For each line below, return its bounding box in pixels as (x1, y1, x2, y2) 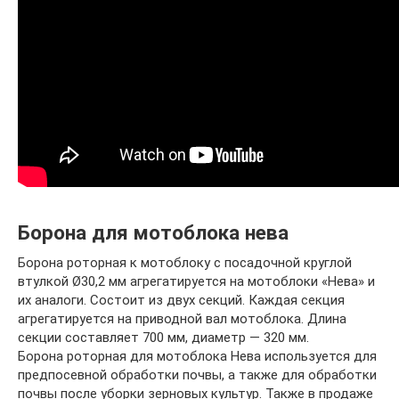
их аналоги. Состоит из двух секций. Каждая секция (18, 291, 345, 308)
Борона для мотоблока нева (18, 221, 289, 245)
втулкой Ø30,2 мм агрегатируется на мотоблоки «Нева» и (18, 273, 375, 289)
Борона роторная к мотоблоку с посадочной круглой (18, 254, 352, 271)
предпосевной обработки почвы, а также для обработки (18, 366, 377, 383)
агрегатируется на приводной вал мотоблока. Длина (18, 310, 346, 327)
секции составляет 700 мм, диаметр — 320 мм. (18, 329, 309, 346)
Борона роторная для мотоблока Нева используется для (18, 347, 377, 364)
